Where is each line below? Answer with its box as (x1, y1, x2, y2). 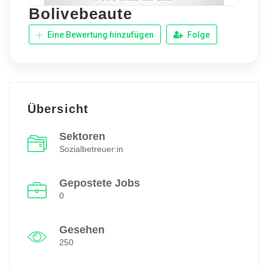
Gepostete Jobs (59, 177, 140, 190)
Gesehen (59, 224, 105, 236)
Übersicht (28, 102, 89, 116)
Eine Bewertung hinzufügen (45, 30, 154, 40)
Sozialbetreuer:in (59, 144, 123, 154)
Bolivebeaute (29, 5, 133, 23)
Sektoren (59, 130, 105, 143)
